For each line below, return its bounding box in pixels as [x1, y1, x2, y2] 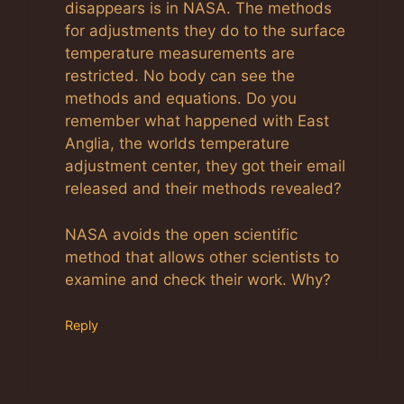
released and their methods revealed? [65, 179, 342, 198]
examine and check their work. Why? [65, 270, 331, 289]
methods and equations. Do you [65, 89, 297, 108]
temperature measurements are [65, 44, 295, 63]
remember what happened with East [65, 112, 329, 131]
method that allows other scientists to [65, 247, 339, 266]
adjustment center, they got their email [65, 157, 345, 176]
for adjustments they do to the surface [65, 22, 345, 41]
